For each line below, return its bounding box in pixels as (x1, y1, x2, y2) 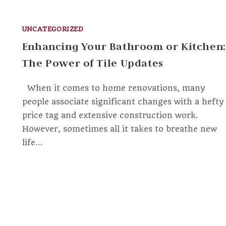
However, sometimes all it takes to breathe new (22, 124, 217, 134)
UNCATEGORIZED (22, 25, 84, 33)
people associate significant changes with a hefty (22, 97, 224, 107)
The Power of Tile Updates (22, 56, 163, 70)
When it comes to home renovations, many (22, 83, 205, 93)
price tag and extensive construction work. (22, 110, 198, 121)
